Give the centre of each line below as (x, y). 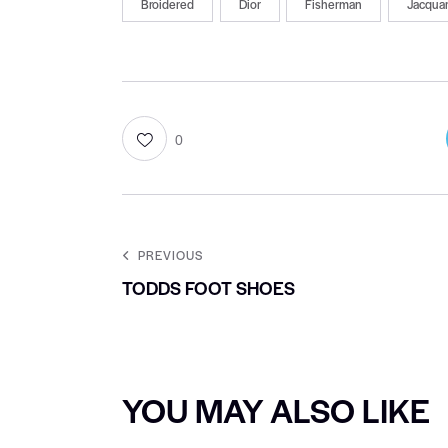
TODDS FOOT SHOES (208, 288)
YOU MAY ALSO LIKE (276, 410)
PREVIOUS (170, 255)
